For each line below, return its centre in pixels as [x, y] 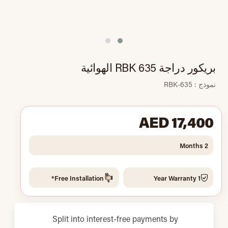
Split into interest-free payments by [115, 219]
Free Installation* [79, 178]
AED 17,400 [176, 122]
